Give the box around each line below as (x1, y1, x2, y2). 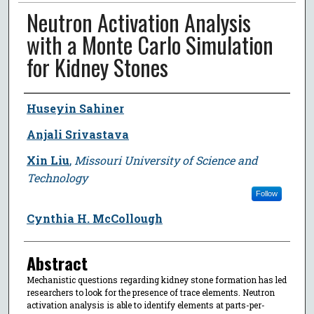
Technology (26, 170, 88, 185)
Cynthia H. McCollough (26, 210, 163, 226)
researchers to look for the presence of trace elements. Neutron (26, 286, 275, 298)
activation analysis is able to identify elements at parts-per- (26, 299, 265, 310)
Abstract (26, 250, 88, 275)
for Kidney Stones (26, 50, 168, 83)
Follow (255, 189, 278, 198)
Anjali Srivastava (26, 126, 129, 142)
